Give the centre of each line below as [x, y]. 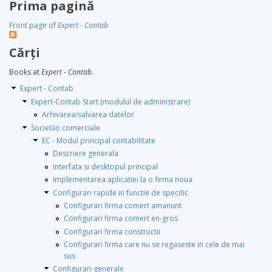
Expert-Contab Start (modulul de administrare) [110, 101]
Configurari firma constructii [112, 231]
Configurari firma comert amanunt [123, 205]
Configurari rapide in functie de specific [121, 192]
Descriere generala [86, 154]
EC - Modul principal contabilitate [99, 140]
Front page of [33, 25]
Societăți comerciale [66, 127]
